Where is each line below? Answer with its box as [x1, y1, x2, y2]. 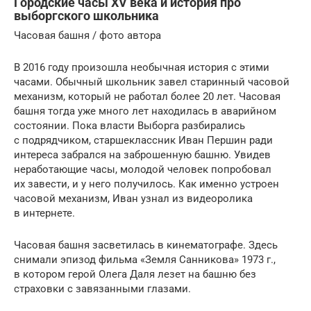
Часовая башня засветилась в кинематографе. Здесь [14, 238, 278, 251]
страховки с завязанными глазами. [14, 282, 191, 295]
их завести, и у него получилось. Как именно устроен [14, 177, 279, 190]
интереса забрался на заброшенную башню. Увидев [14, 148, 271, 161]
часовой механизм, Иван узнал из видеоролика [14, 192, 253, 205]
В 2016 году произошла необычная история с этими [14, 60, 269, 74]
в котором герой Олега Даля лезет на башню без [14, 267, 256, 280]
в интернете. [14, 206, 75, 219]
